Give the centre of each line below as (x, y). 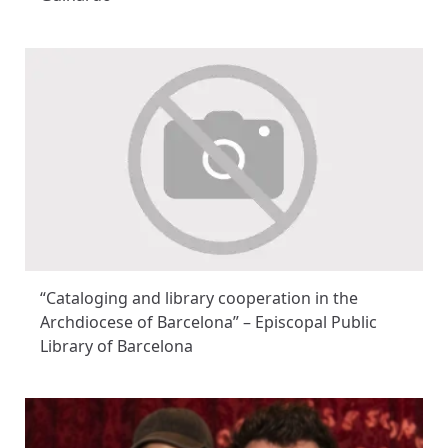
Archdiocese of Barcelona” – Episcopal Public (208, 322)
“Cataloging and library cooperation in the (199, 298)
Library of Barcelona (116, 346)
